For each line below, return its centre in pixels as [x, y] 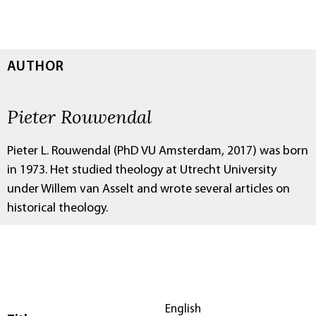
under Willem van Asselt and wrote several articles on [148, 189]
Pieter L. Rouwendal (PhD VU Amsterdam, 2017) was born [158, 151]
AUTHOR [36, 67]
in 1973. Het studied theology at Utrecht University [142, 170]
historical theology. [57, 208]
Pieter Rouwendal [79, 116]
